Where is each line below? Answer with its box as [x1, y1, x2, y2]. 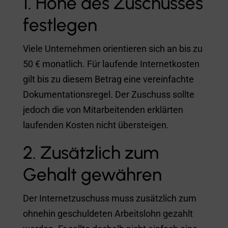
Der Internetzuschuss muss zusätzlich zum [22, 192, 196, 204]
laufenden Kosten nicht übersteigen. [22, 119, 169, 130]
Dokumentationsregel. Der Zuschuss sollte [22, 89, 194, 100]
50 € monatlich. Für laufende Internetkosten [22, 58, 199, 69]
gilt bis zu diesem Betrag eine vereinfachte [22, 73, 194, 84]
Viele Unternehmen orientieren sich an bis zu [22, 43, 203, 54]
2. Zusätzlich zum [22, 141, 159, 163]
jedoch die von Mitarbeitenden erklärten [22, 104, 183, 115]
